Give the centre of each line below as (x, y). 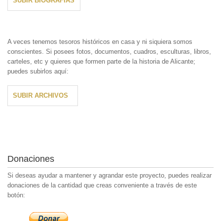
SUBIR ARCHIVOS (40, 95)
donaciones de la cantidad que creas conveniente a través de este (102, 185)
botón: (16, 195)
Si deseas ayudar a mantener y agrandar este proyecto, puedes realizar (110, 175)
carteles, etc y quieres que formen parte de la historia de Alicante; (101, 61)
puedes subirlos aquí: (38, 71)
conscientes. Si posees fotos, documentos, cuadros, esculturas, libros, (109, 51)
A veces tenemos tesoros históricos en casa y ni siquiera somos (100, 41)
